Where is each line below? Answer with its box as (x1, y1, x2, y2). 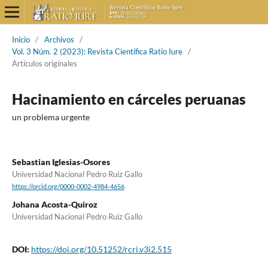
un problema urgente (11, 111, 90, 122)
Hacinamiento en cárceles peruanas (11, 90, 246, 108)
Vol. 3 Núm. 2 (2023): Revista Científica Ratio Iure (11, 46, 182, 56)
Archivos (44, 34, 74, 44)
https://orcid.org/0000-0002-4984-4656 (11, 183, 124, 191)
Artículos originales (11, 58, 77, 68)
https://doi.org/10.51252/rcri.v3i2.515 (31, 244, 172, 255)
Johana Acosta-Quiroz (11, 199, 98, 210)
